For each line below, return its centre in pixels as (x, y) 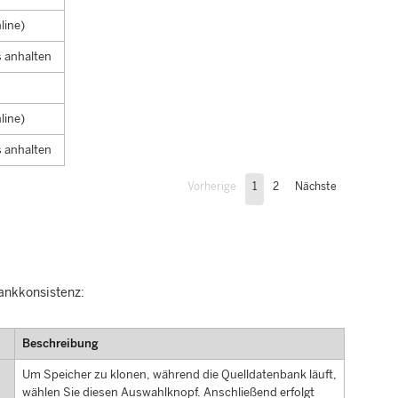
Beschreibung (60, 344)
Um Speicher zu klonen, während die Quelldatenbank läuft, (179, 375)
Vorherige (212, 187)
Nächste (316, 187)
